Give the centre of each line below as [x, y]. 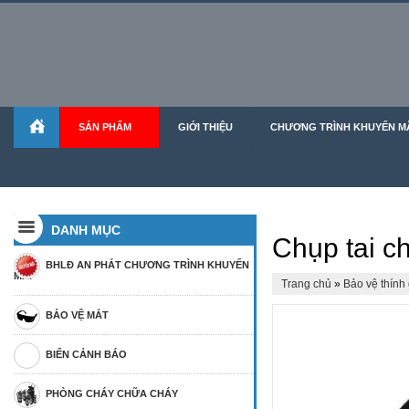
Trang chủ [308, 284]
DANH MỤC [86, 230]
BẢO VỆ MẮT [77, 315]
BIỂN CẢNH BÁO [86, 354]
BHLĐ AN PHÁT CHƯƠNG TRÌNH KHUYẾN [147, 265]
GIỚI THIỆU [205, 127]
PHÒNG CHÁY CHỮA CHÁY [112, 393]
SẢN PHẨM [105, 127]
